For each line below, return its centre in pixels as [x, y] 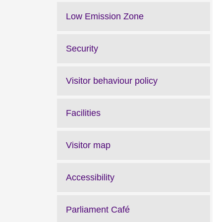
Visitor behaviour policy [112, 81]
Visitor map [88, 145]
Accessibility [90, 177]
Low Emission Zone [105, 16]
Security [82, 49]
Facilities [83, 113]
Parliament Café [98, 210]
